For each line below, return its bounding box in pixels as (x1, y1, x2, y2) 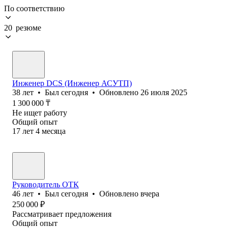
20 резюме (4, 23, 41, 32)
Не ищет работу (12, 108, 67, 117)
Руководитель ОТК (12, 180, 79, 189)
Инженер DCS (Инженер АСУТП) (12, 78, 132, 88)
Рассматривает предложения (12, 209, 111, 218)
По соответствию (4, 4, 65, 13)
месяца (42, 126, 66, 135)
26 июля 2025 (140, 88, 187, 97)
